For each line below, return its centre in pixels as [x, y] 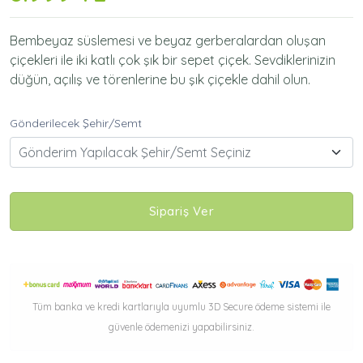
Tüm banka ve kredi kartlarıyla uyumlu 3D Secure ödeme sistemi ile [181, 306]
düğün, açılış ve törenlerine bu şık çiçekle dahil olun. [160, 79]
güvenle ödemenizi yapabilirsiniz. [181, 327]
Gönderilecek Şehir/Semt [76, 123]
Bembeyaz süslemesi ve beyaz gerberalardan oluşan [168, 40]
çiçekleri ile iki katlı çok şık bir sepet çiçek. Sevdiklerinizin [173, 60]
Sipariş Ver [181, 211]
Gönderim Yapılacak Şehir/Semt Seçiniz [135, 152]
